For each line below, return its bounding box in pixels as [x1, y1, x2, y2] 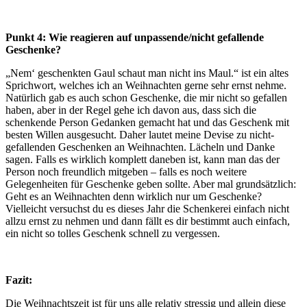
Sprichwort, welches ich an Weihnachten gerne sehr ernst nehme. [5, 79, 286, 91]
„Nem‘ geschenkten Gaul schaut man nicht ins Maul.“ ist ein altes [5, 66, 288, 79]
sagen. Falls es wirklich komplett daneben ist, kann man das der [5, 153, 280, 165]
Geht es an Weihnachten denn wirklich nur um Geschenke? [5, 190, 262, 202]
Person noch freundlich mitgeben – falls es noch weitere [5, 165, 247, 177]
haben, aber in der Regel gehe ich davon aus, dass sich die [5, 103, 256, 116]
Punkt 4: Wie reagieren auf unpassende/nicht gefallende [5, 31, 264, 43]
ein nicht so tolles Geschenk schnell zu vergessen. [5, 227, 220, 239]
